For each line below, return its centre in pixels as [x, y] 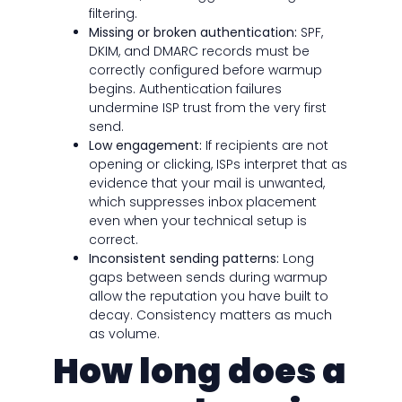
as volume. [124, 334]
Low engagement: [145, 146]
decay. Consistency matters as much [210, 315]
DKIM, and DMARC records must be [199, 52]
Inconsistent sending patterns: [184, 259]
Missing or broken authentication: [192, 33]
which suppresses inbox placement [202, 202]
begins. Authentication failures [185, 89]
